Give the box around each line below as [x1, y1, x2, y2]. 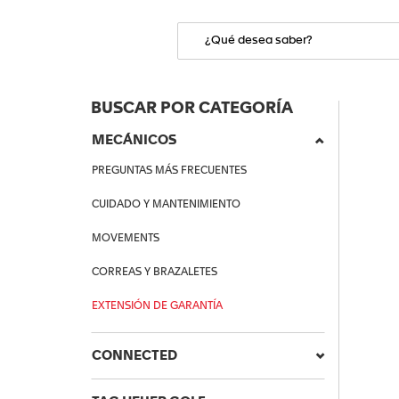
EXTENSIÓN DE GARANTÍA [92, 301, 223, 312]
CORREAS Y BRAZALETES [92, 267, 217, 278]
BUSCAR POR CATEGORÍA [91, 101, 293, 117]
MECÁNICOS [92, 134, 176, 147]
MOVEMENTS [92, 233, 159, 244]
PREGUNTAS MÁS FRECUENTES [92, 166, 247, 176]
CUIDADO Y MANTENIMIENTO [92, 199, 240, 210]
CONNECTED [92, 349, 177, 362]
